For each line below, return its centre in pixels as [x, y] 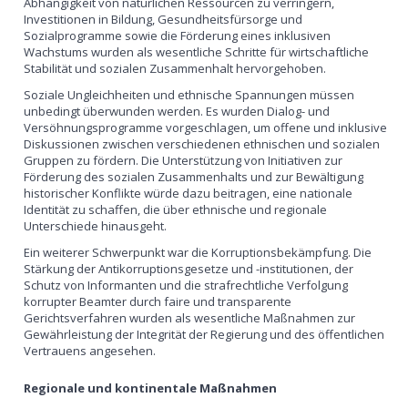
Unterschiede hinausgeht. [96, 225]
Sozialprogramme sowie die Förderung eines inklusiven [178, 35]
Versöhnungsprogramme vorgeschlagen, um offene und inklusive [206, 127]
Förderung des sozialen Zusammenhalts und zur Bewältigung [194, 176]
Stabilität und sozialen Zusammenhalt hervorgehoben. [175, 68]
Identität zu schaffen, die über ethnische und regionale [176, 209]
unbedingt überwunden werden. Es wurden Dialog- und [177, 111]
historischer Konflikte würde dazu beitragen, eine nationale [189, 193]
